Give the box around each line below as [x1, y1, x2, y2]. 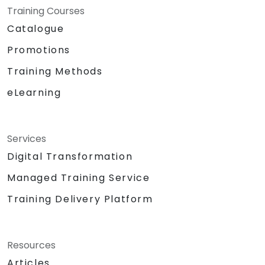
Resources [7, 238, 56, 252]
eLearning [7, 85, 62, 99]
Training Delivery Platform [7, 192, 153, 206]
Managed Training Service [7, 170, 150, 185]
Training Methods [7, 64, 103, 78]
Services [7, 131, 46, 146]
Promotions [7, 43, 70, 57]
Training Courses [7, 4, 85, 18]
